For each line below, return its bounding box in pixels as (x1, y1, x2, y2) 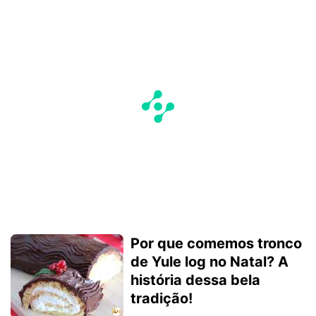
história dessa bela (130, 271, 260, 288)
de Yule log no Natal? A (130, 253, 288, 270)
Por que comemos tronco (130, 234, 302, 252)
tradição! (130, 289, 193, 307)
